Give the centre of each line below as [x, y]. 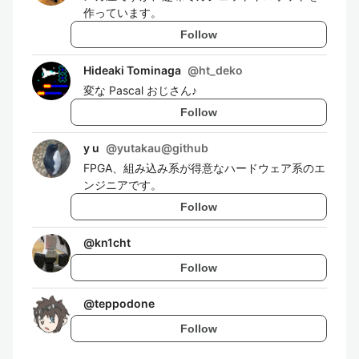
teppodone [125, 303]
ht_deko [221, 70]
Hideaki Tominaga [132, 70]
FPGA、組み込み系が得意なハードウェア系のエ [204, 168]
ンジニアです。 [123, 185]
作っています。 [123, 12]
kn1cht [113, 242]
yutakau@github [163, 148]
